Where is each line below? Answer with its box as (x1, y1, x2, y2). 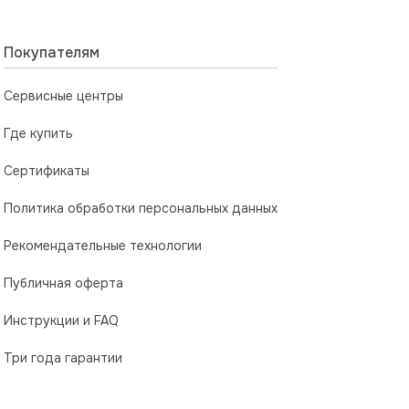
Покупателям (4, 43, 100, 63)
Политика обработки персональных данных (4, 200, 278, 217)
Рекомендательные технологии (4, 237, 202, 255)
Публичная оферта (4, 275, 123, 292)
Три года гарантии (4, 350, 122, 367)
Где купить (4, 125, 73, 142)
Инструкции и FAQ (4, 312, 119, 330)
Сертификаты (4, 163, 89, 180)
